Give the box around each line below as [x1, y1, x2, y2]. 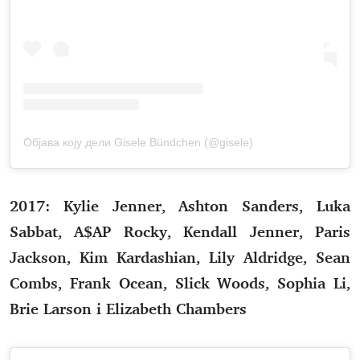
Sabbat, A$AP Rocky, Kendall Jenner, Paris [10, 221, 350, 241]
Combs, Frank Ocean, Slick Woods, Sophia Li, [10, 272, 350, 292]
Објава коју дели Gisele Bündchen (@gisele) [23, 135, 253, 149]
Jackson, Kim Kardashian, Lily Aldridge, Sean [10, 247, 350, 267]
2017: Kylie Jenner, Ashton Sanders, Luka [10, 195, 350, 215]
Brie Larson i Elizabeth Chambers [10, 298, 247, 318]
